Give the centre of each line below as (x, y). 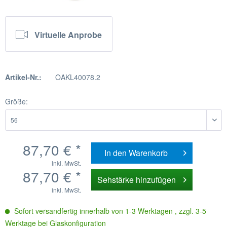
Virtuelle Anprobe (68, 34)
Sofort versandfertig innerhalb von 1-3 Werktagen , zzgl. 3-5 (109, 211)
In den (115, 153)
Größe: (16, 101)
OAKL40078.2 (78, 77)
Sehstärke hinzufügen (137, 179)
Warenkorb (148, 153)
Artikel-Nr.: (23, 77)
